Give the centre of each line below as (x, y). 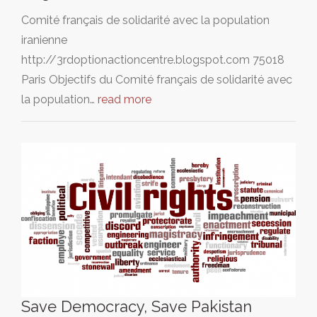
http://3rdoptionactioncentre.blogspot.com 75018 (153, 59)
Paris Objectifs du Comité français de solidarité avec (157, 79)
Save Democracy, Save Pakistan (137, 306)
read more (125, 99)
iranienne (44, 40)
